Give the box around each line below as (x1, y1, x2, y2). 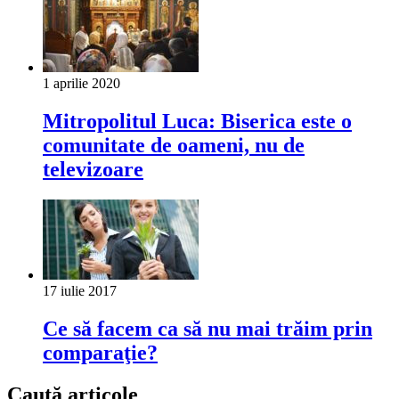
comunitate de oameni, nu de (43, 134, 305, 158)
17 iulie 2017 (43, 283, 117, 299)
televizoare (43, 158, 143, 182)
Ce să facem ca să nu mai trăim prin (43, 316, 372, 340)
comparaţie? (43, 340, 158, 364)
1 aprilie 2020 (43, 76, 120, 92)
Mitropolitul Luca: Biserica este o (43, 110, 352, 134)
